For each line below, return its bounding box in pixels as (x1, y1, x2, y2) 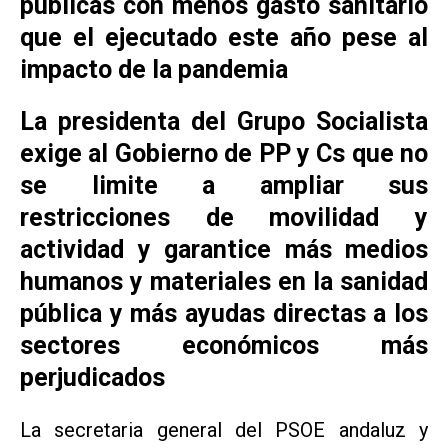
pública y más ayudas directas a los (20, 298, 428, 328)
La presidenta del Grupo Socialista (20, 106, 428, 136)
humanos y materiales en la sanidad (20, 266, 428, 296)
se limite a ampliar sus (20, 170, 428, 200)
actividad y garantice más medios (20, 234, 428, 264)
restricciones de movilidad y (20, 202, 428, 232)
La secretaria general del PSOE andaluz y (20, 417, 428, 442)
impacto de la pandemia (20, 54, 288, 84)
